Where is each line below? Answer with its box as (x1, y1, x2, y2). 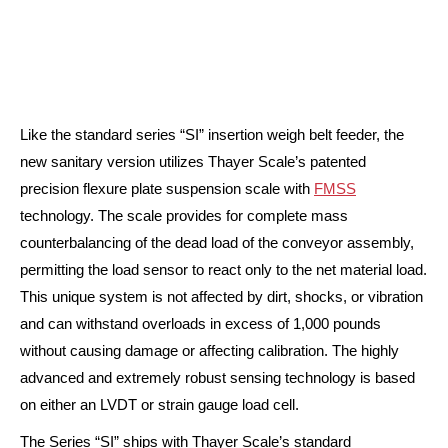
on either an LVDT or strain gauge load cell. (20, 396, 299, 414)
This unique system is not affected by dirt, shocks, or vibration (20, 288, 423, 306)
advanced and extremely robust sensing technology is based (20, 369, 415, 387)
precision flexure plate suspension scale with (20, 180, 314, 198)
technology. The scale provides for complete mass (20, 207, 348, 225)
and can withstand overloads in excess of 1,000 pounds (20, 315, 381, 333)
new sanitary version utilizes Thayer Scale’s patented (20, 153, 366, 171)
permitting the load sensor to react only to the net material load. (20, 261, 427, 279)
